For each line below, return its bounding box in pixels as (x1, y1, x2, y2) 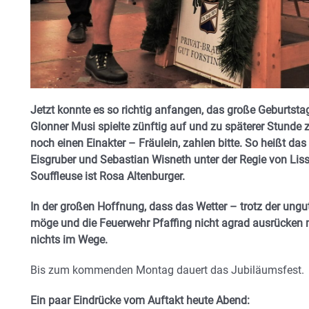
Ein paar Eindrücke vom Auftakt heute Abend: (30, 293, 250, 307)
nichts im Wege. (30, 232, 108, 246)
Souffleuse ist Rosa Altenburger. (30, 169, 185, 183)
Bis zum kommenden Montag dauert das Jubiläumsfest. (30, 263, 304, 277)
